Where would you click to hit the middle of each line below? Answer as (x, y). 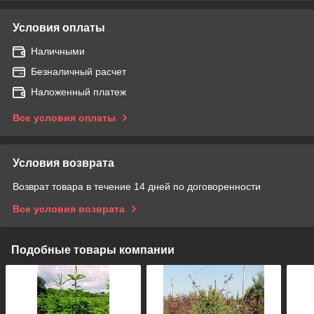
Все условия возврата (69, 209)
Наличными (58, 51)
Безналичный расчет (78, 71)
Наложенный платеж (78, 91)
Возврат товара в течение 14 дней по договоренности (137, 186)
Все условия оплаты (64, 117)
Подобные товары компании (93, 250)
